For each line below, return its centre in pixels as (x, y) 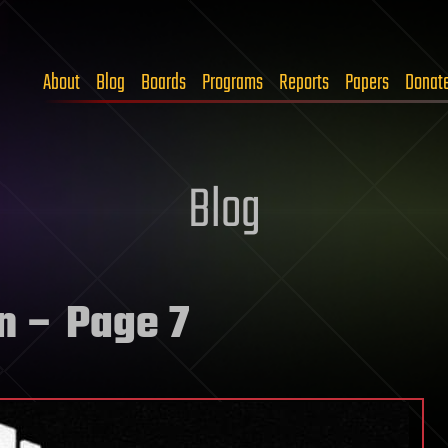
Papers (367, 83)
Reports (304, 83)
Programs (232, 83)
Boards (163, 83)
